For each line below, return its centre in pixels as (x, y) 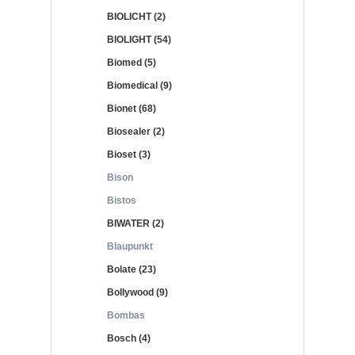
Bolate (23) (132, 269)
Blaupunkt (130, 246)
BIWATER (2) (136, 223)
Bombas (126, 315)
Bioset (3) (129, 155)
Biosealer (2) (136, 132)
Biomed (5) (132, 63)
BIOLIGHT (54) (139, 40)
